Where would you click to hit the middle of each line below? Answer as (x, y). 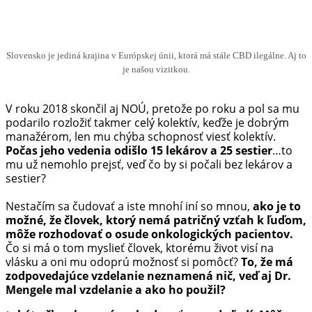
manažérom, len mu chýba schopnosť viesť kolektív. (141, 136)
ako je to (277, 206)
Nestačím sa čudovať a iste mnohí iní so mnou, (129, 206)
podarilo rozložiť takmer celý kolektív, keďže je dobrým (147, 122)
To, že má (267, 262)
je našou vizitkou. (156, 69)
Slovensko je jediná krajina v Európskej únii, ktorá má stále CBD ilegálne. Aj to (156, 55)
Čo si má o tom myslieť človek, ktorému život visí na (140, 248)
